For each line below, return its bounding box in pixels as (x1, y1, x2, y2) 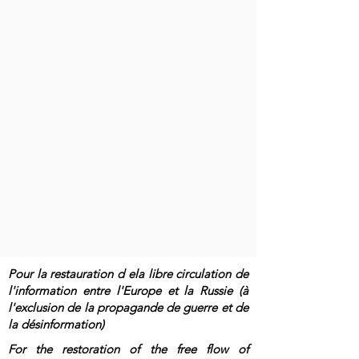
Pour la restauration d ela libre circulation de (8, 266, 248, 281)
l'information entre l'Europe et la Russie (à (8, 283, 248, 298)
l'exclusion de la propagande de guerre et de (8, 300, 248, 315)
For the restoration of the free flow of (8, 341, 248, 357)
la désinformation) (8, 317, 104, 332)
